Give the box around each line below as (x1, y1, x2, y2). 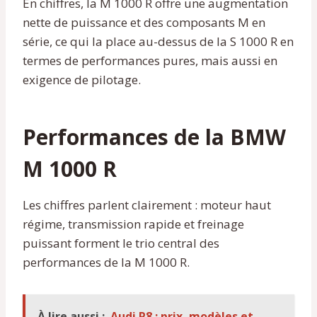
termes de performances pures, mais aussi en (23, 52, 277, 69)
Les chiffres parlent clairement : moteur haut (23, 196, 271, 213)
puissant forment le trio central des (23, 234, 219, 251)
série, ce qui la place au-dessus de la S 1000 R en (23, 33, 294, 50)
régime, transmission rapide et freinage (23, 215, 244, 232)
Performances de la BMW (23, 122, 286, 151)
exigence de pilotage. (23, 71, 141, 88)
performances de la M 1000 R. (23, 253, 190, 270)
